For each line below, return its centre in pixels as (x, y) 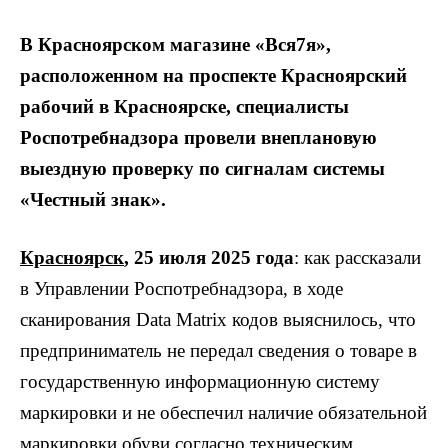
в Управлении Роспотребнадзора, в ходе (181, 289)
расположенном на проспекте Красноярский (213, 75)
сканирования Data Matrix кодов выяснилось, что (218, 320)
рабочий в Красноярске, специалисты (184, 106)
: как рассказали (357, 258)
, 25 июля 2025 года (209, 258)
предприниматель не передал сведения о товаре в (218, 351)
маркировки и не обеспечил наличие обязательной (223, 413)
